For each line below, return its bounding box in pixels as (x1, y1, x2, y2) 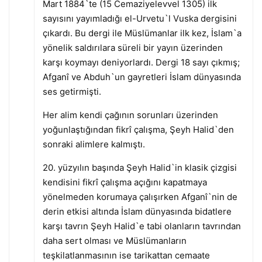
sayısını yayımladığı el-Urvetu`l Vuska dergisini (42, 12, 237, 24)
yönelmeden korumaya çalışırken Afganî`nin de (42, 191, 237, 202)
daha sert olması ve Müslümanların (42, 235, 187, 246)
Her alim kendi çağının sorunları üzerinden (42, 109, 218, 120)
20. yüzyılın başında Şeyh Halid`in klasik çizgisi (42, 161, 237, 173)
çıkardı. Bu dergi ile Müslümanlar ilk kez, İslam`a (42, 27, 242, 39)
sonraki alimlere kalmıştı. (42, 138, 145, 150)
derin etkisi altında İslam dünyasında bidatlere (42, 205, 232, 217)
